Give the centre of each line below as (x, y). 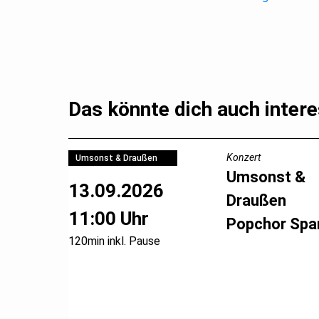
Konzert (243, 157)
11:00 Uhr (109, 219)
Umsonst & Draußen (116, 158)
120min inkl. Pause (114, 241)
